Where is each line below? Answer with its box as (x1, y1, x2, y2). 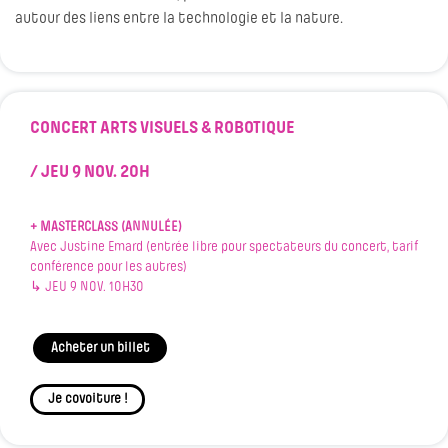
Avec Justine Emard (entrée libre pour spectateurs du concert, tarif (30, 240, 418, 256)
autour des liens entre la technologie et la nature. (15, 11, 343, 28)
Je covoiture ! (47, 391, 128, 407)
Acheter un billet (50, 340, 150, 356)
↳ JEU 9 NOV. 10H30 (30, 280, 144, 296)
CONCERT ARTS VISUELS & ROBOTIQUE (30, 119, 295, 139)
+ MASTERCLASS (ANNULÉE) (30, 220, 182, 236)
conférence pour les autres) (30, 260, 187, 276)
